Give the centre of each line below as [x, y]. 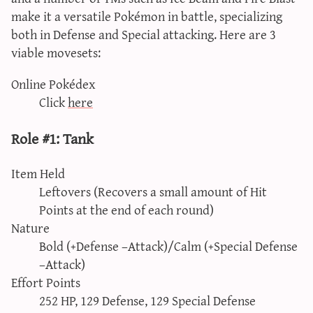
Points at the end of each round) [126, 210]
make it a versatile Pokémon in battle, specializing [147, 15]
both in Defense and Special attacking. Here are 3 [144, 34]
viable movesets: [56, 52]
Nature [30, 228]
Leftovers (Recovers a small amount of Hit [153, 191]
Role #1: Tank [52, 137]
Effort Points [46, 282]
